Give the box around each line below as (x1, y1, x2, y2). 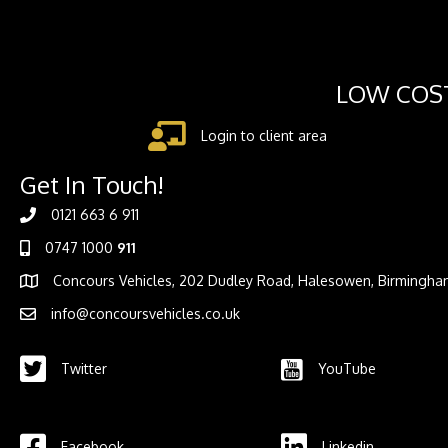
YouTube (317, 360, 376, 378)
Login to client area (200, 127, 327, 145)
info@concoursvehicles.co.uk (51, 305, 240, 323)
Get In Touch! (20, 169, 164, 201)
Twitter (61, 360, 107, 378)
